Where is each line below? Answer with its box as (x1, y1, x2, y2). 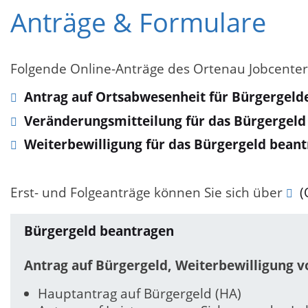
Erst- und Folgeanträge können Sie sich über (10, 184, 286, 202)
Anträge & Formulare (10, 4, 266, 41)
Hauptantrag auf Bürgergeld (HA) (38, 284, 241, 302)
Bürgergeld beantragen (24, 221, 174, 240)
